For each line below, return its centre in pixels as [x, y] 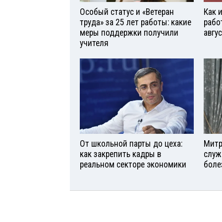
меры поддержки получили [129, 32]
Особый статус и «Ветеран [127, 12]
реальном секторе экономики [133, 165]
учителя [94, 43]
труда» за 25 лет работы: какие [136, 22]
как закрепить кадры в [120, 154]
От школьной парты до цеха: [131, 144]
